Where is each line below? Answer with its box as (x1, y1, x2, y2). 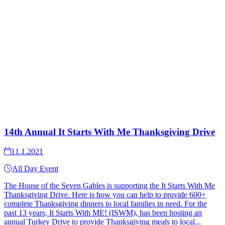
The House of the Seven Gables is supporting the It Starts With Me (4, 181, 215, 190)
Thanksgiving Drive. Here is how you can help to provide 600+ (4, 190, 206, 199)
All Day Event (12, 164, 58, 173)
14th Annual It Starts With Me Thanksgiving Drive (4, 127, 215, 138)
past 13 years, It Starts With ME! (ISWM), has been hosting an (4, 208, 202, 217)
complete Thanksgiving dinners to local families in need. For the (4, 199, 207, 208)
